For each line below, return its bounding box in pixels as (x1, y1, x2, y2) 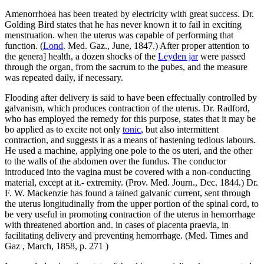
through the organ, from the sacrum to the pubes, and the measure (5, 61, 247, 72)
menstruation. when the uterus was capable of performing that (5, 29, 233, 40)
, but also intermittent (141, 124, 219, 134)
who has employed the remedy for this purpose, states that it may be (5, 113, 256, 124)
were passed (198, 51, 246, 61)
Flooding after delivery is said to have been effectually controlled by (5, 92, 257, 103)
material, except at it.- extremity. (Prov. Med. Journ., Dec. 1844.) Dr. (5, 177, 258, 187)
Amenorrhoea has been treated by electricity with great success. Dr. (5, 8, 254, 19)
